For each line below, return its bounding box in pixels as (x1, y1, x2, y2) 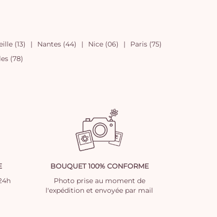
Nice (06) (88, 40, 119, 48)
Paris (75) (130, 40, 162, 48)
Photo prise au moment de (53, 176, 145, 185)
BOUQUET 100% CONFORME (50, 162, 149, 170)
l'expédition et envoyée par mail (46, 186, 153, 195)
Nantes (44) (37, 40, 77, 48)
